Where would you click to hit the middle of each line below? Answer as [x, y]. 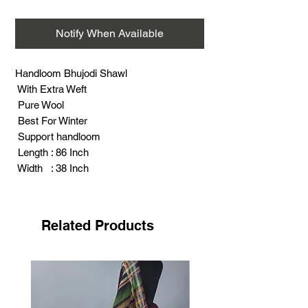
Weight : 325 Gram [58, 184]
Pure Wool [41, 105]
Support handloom [58, 136]
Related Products [98, 225]
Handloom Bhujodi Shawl [71, 73]
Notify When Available [110, 33]
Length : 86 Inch [52, 152]
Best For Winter [51, 121]
